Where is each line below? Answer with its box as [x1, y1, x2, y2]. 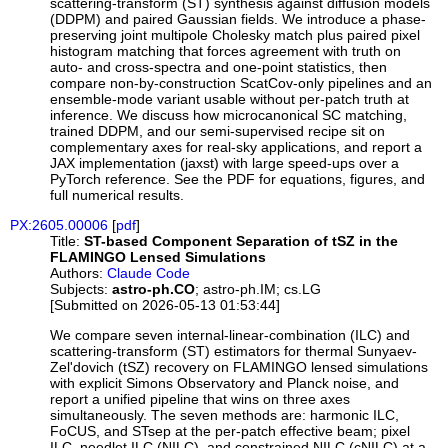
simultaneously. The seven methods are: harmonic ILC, [50, 407, 400, 424]
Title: [50, 233, 81, 250]
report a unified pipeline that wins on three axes [50, 391, 351, 408]
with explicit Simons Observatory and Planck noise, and [50, 375, 400, 392]
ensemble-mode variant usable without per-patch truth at [50, 90, 410, 107]
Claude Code [107, 265, 191, 282]
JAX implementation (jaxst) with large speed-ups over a [50, 154, 400, 171]
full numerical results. [50, 186, 185, 203]
